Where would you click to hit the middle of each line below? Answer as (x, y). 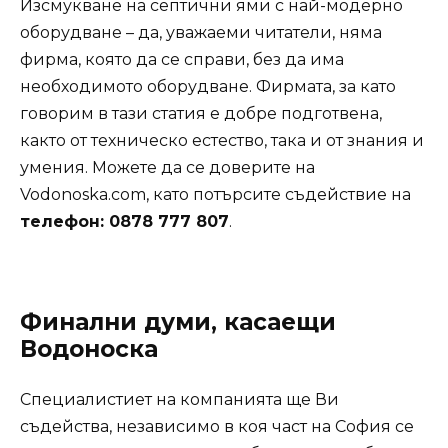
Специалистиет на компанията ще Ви (179, 399)
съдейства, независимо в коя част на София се (217, 426)
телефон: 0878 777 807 (124, 222)
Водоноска (89, 348)
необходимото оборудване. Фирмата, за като (208, 87)
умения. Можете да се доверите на (167, 168)
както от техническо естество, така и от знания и (222, 141)
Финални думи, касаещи (178, 321)
